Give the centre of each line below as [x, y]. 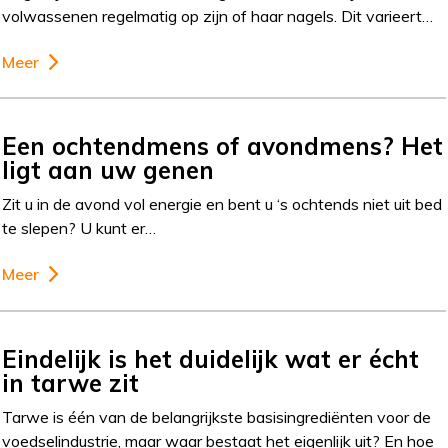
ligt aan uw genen [108, 170]
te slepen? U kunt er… [79, 228]
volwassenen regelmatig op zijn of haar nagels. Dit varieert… [218, 15]
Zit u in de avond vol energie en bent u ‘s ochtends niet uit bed [222, 204]
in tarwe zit [71, 383]
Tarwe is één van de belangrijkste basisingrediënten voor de [217, 417]
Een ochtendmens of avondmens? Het [223, 146]
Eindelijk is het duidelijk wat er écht [211, 359]
